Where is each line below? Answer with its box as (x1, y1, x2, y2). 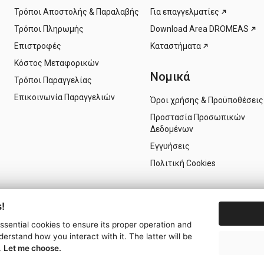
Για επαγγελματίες (150, 6, 219, 16)
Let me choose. (4, 243, 61, 253)
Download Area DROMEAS (150, 24, 249, 34)
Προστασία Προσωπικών (150, 113, 245, 123)
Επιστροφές (14, 41, 61, 51)
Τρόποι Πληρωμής (14, 24, 84, 34)
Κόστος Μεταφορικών (14, 58, 99, 68)
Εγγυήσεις (150, 141, 190, 151)
